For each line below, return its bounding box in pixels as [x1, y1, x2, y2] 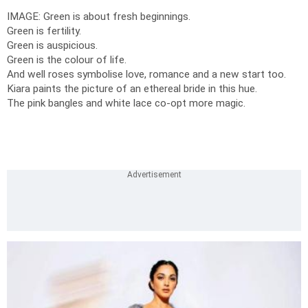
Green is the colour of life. [7, 53, 126, 66]
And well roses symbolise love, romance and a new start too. [7, 67, 286, 80]
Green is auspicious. [7, 38, 98, 52]
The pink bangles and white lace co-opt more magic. [7, 96, 245, 109]
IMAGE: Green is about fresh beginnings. [7, 10, 190, 23]
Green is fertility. [7, 24, 81, 37]
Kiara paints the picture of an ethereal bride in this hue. [7, 82, 257, 95]
